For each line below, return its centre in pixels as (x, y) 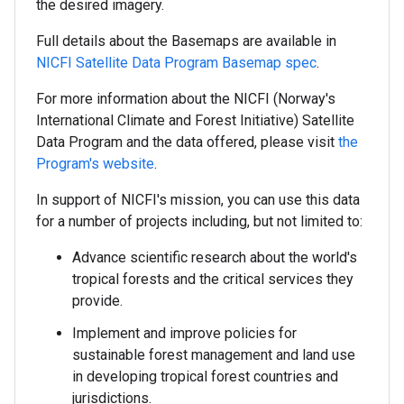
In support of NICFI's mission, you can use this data (198, 200)
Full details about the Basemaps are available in (186, 41)
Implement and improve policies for (184, 334)
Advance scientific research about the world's (215, 258)
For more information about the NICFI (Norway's (186, 99)
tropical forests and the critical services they (213, 280)
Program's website (95, 164)
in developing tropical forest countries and (205, 377)
